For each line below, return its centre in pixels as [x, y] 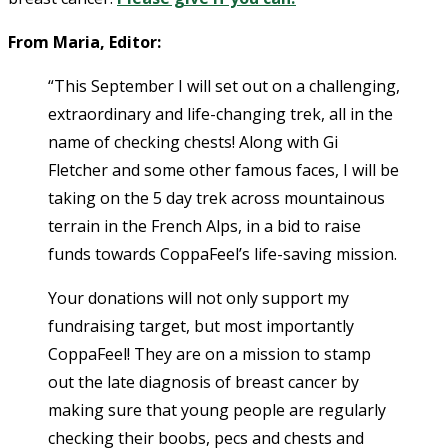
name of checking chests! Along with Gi [193, 141]
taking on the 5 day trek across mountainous [216, 197]
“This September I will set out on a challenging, [224, 85]
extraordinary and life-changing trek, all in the [220, 113]
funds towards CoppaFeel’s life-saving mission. [222, 253]
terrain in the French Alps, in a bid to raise [204, 225]
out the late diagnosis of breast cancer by [203, 381]
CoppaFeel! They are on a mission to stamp [209, 353]
